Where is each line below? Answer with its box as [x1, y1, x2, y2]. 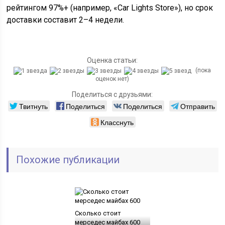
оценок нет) [95, 75, 130, 82]
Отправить [180, 100, 215, 111]
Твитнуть [19, 100, 48, 111]
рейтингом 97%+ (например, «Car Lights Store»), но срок [7, 3, 213, 13]
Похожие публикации [16, 153, 120, 166]
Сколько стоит [74, 209, 121, 217]
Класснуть [100, 117, 134, 127]
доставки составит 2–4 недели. [7, 15, 125, 25]
